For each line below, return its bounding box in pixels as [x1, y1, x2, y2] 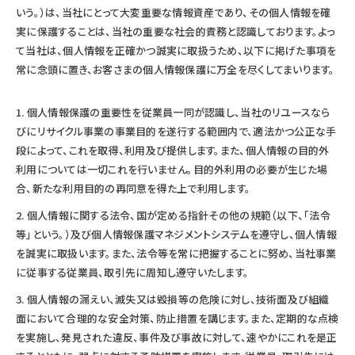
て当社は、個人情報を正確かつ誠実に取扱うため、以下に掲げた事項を [16, 42, 337, 58]
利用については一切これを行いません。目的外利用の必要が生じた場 [16, 161, 328, 177]
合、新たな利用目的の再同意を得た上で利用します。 [16, 180, 251, 196]
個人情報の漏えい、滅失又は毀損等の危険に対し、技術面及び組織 [26, 291, 330, 307]
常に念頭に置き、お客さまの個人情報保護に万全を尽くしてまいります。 [16, 61, 335, 77]
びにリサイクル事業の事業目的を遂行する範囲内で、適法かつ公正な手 [16, 123, 337, 139]
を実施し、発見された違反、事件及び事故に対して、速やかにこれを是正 [16, 329, 338, 345]
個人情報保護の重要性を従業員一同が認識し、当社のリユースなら [26, 104, 330, 120]
